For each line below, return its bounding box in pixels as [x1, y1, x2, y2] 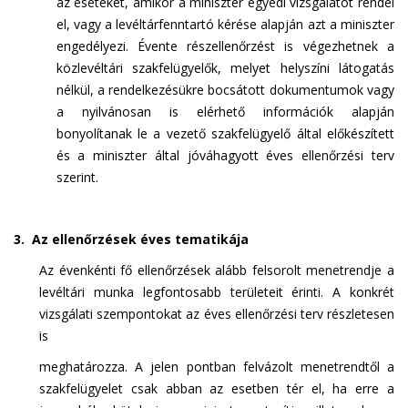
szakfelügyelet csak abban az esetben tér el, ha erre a [39, 380, 394, 397]
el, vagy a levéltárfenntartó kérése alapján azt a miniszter [56, 15, 394, 33]
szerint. [56, 168, 98, 186]
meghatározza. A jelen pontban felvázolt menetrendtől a [39, 358, 394, 375]
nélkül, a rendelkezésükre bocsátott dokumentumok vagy [56, 81, 394, 98]
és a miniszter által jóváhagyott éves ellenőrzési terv [56, 147, 394, 164]
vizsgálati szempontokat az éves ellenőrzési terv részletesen [39, 305, 394, 322]
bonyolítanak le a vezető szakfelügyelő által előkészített [56, 125, 394, 142]
